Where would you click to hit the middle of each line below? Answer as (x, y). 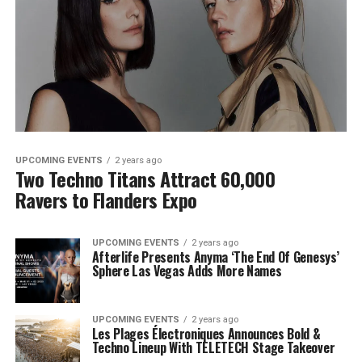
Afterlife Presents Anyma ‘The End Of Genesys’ (215, 257)
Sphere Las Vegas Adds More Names (187, 270)
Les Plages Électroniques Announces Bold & (206, 333)
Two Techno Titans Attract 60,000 (145, 178)
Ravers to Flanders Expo (106, 199)
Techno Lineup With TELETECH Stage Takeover (213, 347)
